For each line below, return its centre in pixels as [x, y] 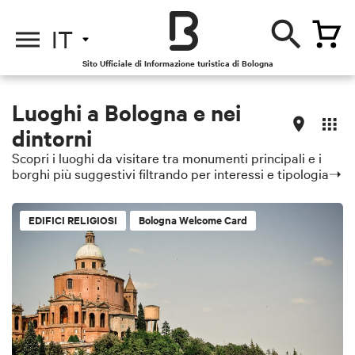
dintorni [52, 137]
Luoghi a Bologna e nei [126, 112]
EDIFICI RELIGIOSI [73, 220]
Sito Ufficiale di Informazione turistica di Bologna [177, 63]
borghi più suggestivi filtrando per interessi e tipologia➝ [177, 173]
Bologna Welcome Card [193, 220]
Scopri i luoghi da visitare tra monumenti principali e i [167, 157]
